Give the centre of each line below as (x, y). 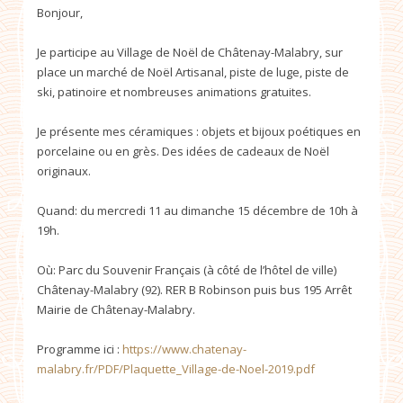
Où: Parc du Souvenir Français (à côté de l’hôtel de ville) (187, 269)
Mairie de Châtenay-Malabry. (116, 309)
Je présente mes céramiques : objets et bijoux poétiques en (199, 131)
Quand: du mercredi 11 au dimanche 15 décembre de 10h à (197, 210)
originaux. (64, 170)
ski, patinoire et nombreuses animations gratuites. (174, 91)
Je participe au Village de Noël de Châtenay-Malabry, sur (190, 52)
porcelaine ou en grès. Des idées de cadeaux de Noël (183, 151)
